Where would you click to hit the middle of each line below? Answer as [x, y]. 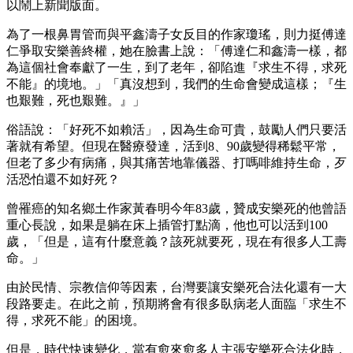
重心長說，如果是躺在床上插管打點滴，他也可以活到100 [167, 225]
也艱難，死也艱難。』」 [76, 101]
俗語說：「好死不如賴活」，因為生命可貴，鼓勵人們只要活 [176, 130]
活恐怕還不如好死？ [63, 180]
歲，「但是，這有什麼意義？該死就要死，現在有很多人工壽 [176, 242]
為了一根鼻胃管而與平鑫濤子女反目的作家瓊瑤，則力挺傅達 [176, 35]
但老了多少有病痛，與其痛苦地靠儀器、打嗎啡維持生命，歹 [176, 163]
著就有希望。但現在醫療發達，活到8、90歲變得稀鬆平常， [173, 147]
